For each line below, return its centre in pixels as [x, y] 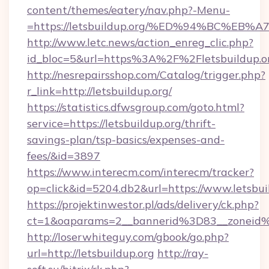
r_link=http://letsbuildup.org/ [99, 91]
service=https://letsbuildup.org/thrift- [121, 123]
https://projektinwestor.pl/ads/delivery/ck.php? [143, 204]
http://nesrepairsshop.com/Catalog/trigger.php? [146, 75]
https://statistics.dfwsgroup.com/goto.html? [136, 107]
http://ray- [183, 253]
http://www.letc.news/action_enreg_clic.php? [140, 42]
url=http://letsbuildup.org [91, 253]
